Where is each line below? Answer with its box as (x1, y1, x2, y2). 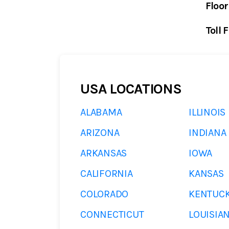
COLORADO (80, 188, 129, 200)
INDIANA (189, 127, 226, 139)
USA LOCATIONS (80, 80, 181, 97)
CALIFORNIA (80, 168, 133, 179)
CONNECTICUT (80, 209, 144, 220)
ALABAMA (80, 106, 122, 118)
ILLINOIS (189, 106, 226, 118)
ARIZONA (80, 127, 120, 139)
